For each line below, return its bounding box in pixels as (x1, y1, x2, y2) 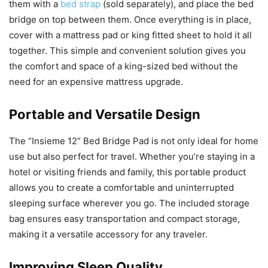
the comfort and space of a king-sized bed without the (9, 60, 238, 72)
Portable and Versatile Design (9, 106, 200, 123)
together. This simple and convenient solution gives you (9, 45, 246, 57)
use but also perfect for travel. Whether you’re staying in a (9, 151, 255, 163)
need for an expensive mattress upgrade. (9, 76, 183, 88)
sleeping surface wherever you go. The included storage (9, 197, 249, 209)
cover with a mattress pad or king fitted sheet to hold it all (9, 29, 252, 41)
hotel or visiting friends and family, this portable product (9, 166, 246, 178)
